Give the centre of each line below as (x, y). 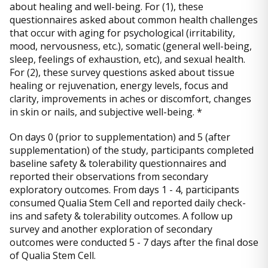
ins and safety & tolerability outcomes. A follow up (121, 216)
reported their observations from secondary (109, 176)
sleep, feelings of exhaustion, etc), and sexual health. (127, 59)
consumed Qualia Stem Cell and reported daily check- (128, 202)
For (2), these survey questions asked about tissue (122, 72)
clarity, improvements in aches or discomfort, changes (130, 98)
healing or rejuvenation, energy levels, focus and (119, 85)
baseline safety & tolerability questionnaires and (118, 163)
